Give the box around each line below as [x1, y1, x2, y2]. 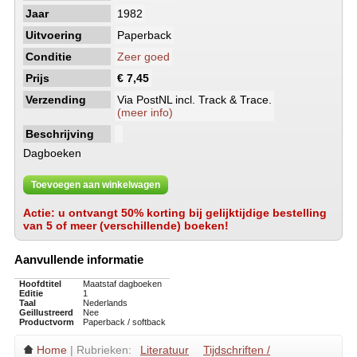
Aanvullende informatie [14, 253, 143, 267]
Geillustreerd [18, 308, 73, 318]
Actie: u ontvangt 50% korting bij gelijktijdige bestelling [23, 206, 327, 219]
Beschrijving [25, 127, 94, 140]
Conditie [25, 50, 72, 63]
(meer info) [117, 106, 173, 119]
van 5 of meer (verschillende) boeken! [23, 219, 229, 232]
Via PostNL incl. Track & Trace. [117, 93, 272, 106]
